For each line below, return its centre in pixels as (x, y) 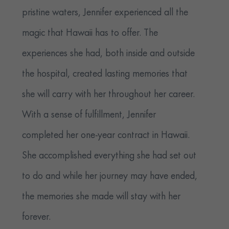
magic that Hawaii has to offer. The (90, 33)
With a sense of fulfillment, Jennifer (89, 115)
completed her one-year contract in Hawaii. (106, 136)
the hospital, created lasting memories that (105, 74)
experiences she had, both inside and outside (109, 54)
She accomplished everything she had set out (109, 156)
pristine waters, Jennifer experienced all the (105, 13)
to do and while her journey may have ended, (110, 177)
